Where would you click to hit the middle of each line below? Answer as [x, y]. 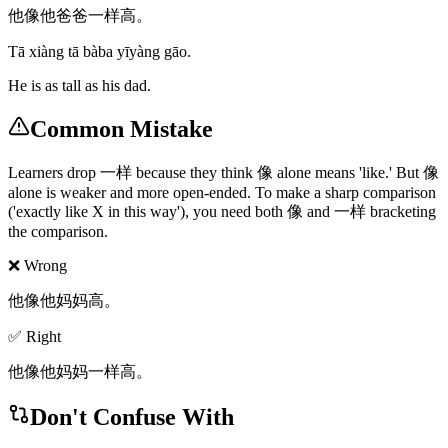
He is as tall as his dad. [79, 86]
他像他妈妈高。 [64, 301]
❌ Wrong [37, 266]
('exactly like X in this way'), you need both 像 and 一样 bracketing [222, 212]
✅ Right [34, 337]
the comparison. [58, 232]
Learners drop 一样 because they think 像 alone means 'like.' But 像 [223, 173]
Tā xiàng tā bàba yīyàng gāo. [99, 52]
